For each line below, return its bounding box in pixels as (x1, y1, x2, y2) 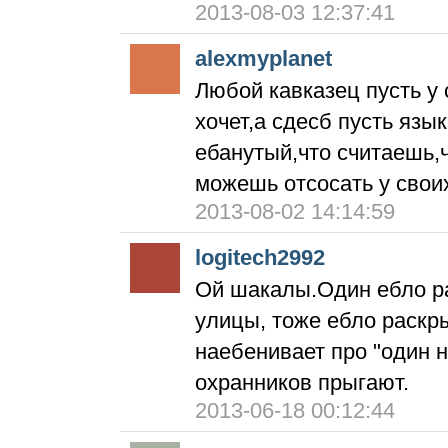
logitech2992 (195, 245, 325, 270)
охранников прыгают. (195, 370, 409, 395)
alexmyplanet (195, 46, 332, 71)
